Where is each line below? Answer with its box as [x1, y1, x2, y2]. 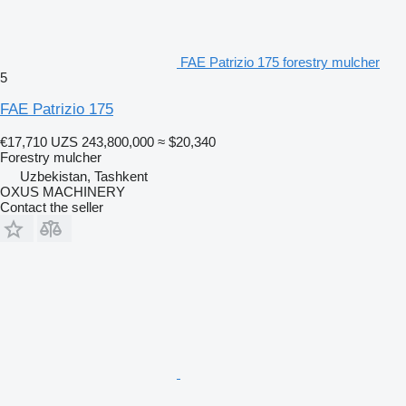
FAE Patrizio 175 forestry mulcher [180, 53, 380, 70]
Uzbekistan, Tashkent [20, 168, 148, 184]
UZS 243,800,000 [51, 133, 154, 150]
